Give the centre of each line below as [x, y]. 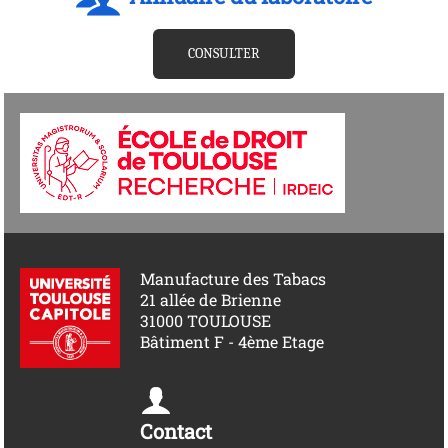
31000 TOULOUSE [206, 321]
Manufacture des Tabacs [233, 279]
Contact [176, 431]
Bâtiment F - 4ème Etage [232, 342]
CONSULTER [224, 54]
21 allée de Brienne [211, 300]
